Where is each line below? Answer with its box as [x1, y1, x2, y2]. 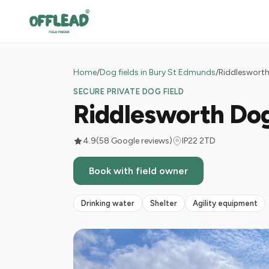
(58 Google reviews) [96, 136, 172, 146]
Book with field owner [89, 165, 188, 177]
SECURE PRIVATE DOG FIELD [73, 87, 184, 96]
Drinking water [81, 199, 134, 208]
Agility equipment [193, 199, 258, 208]
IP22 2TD [182, 136, 216, 146]
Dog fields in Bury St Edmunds [100, 67, 216, 77]
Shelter [150, 199, 177, 208]
